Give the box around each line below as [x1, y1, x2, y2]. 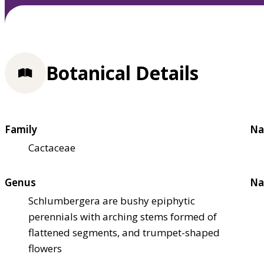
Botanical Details [46, 60, 199, 86]
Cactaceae [28, 140, 75, 154]
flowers [28, 241, 62, 255]
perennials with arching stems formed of [28, 209, 217, 223]
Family [5, 122, 37, 136]
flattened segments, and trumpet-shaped [28, 225, 220, 239]
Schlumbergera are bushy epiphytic [28, 193, 195, 207]
